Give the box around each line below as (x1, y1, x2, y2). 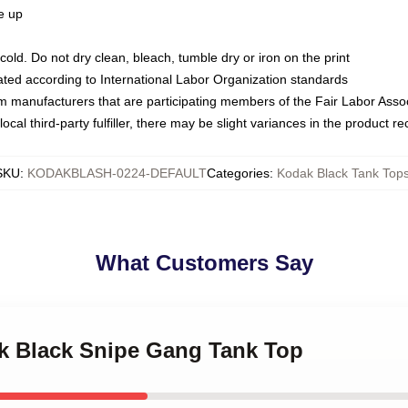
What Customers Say (95, 250, 313, 275)
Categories (207, 166, 270, 180)
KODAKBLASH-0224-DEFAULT (27, 166, 207, 180)
